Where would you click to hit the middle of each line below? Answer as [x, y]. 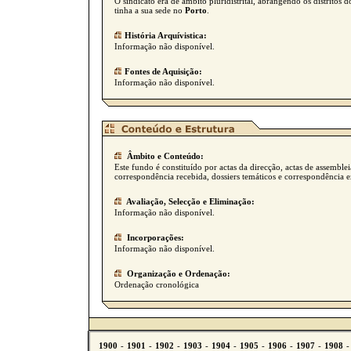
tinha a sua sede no [150, 10]
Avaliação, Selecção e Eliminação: [190, 201]
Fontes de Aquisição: [163, 71]
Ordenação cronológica [157, 284]
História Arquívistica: [166, 35]
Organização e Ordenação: [177, 273]
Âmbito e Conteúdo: [164, 156]
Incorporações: [154, 237]
